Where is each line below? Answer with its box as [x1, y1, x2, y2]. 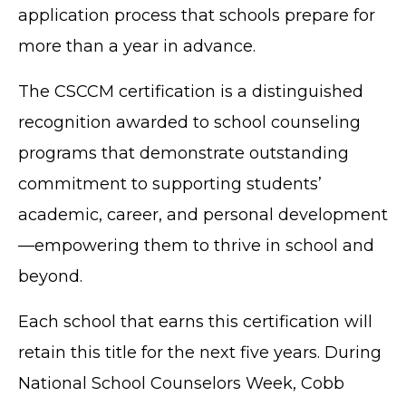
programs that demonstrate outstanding [18, 142, 349, 163]
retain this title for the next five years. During [18, 342, 382, 362]
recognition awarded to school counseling [18, 111, 361, 132]
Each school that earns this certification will [18, 311, 372, 332]
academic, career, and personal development [18, 204, 388, 225]
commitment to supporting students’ [18, 173, 322, 194]
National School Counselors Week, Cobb [18, 372, 344, 393]
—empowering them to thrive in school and [18, 235, 374, 256]
